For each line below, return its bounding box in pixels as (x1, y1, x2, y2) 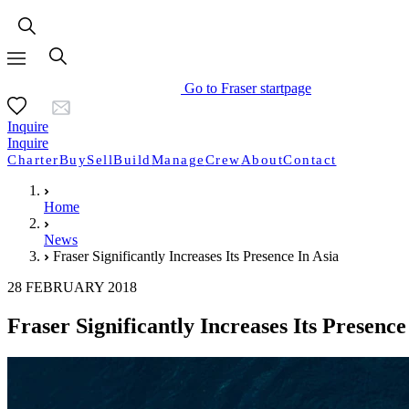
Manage (151, 152, 205, 167)
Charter (7, 152, 59, 167)
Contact (283, 152, 337, 167)
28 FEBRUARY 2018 (7, 279, 137, 295)
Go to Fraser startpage (184, 80, 311, 96)
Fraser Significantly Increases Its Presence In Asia (53, 248, 339, 264)
